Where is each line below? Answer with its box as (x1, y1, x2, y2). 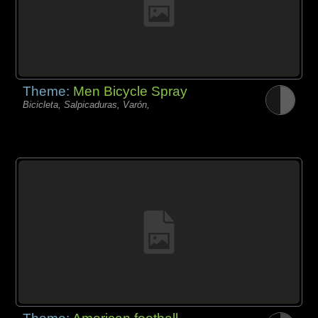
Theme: (23, 83, 74, 99)
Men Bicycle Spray (73, 83, 188, 99)
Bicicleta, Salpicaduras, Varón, (23, 99, 150, 110)
